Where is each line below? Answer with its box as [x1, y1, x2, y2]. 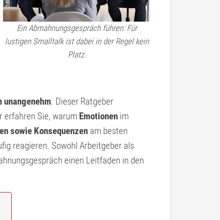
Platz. [67, 49, 86, 59]
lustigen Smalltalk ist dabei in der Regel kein [4, 36, 149, 46]
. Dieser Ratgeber [51, 96, 113, 107]
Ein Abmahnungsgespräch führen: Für [16, 23, 137, 33]
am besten [88, 125, 128, 137]
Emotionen [79, 110, 118, 122]
